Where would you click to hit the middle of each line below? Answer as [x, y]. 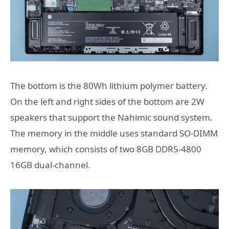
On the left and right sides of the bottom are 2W [107, 102]
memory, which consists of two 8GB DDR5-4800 [106, 149]
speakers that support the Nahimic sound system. [111, 118]
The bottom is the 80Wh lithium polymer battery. [109, 86]
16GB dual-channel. [50, 165]
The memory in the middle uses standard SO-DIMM [114, 133]
